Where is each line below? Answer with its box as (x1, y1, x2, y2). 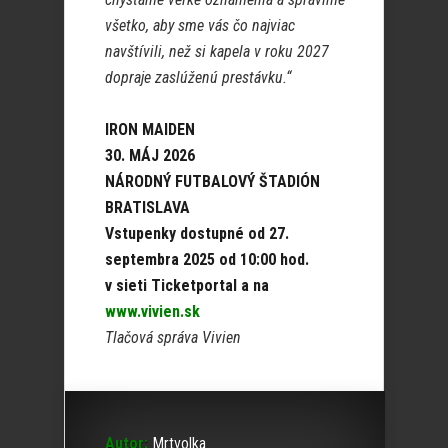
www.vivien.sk (105, 302, 200, 322)
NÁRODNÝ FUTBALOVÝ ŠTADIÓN (105, 172, 320, 192)
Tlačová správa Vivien (105, 328, 241, 348)
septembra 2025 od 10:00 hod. (105, 250, 309, 270)
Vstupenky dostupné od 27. (105, 224, 289, 244)
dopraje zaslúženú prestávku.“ (105, 68, 291, 88)
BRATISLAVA (105, 198, 190, 218)
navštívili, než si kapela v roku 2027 (105, 42, 329, 62)
